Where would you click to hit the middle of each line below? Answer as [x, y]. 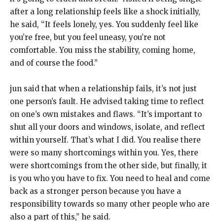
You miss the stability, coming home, [127, 50]
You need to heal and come [160, 178]
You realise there [169, 140]
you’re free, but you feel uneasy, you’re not [88, 37]
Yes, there [180, 153]
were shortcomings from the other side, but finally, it [109, 166]
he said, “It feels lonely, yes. [62, 24]
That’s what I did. [103, 140]
